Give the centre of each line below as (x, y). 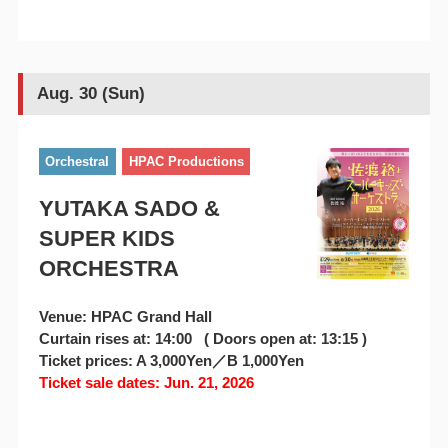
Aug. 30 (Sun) (90, 94)
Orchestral (77, 161)
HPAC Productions (186, 161)
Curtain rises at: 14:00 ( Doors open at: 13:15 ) (202, 339)
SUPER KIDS (106, 239)
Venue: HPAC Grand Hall (125, 317)
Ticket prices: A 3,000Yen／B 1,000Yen (171, 361)
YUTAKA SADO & (129, 209)
